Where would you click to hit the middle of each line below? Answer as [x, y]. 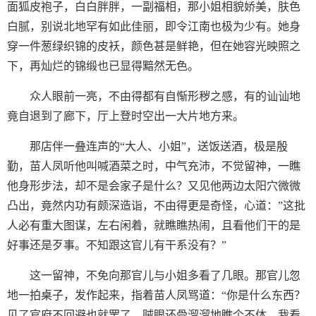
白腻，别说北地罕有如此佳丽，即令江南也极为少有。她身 [154, 26]
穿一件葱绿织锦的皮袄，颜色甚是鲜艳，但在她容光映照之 [154, 46]
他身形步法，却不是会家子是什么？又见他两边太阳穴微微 [154, 186]
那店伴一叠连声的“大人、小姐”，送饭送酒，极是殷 [159, 146]
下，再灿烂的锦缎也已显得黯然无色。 [103, 66]
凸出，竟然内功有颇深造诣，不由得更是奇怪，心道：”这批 [156, 206]
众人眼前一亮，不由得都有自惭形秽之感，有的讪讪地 [165, 96]
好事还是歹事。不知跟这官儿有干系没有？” [117, 245]
